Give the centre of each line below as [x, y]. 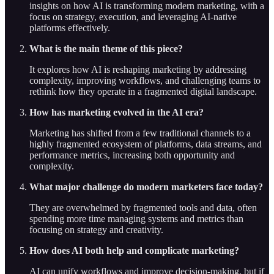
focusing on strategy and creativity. [96, 230]
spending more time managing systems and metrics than [136, 219]
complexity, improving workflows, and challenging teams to [145, 81]
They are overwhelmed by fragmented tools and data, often [143, 208]
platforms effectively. [70, 28]
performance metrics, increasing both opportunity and [132, 155]
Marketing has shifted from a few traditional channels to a [140, 133]
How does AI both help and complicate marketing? [134, 251]
